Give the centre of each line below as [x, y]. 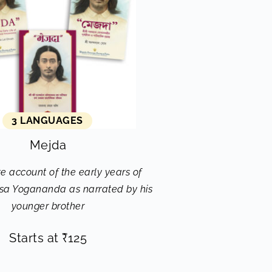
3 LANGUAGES [47, 121]
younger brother [48, 206]
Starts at [36, 238]
